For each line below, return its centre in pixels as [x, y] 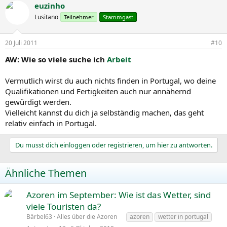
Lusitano [46, 17]
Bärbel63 [39, 217]
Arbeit [119, 60]
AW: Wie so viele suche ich [56, 60]
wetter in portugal [183, 217]
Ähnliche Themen [46, 173]
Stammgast [118, 17]
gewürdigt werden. [38, 102]
